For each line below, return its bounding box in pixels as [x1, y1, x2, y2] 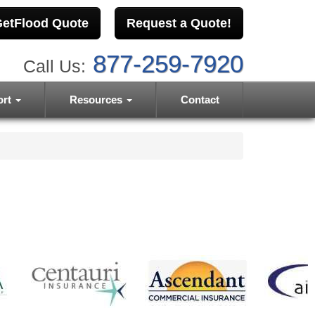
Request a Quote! [127, 16, 231, 30]
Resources [69, 94, 125, 105]
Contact [180, 94, 219, 105]
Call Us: [23, 57, 86, 76]
